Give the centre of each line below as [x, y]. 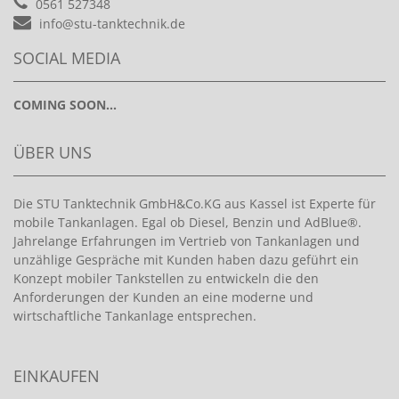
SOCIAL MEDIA [67, 57]
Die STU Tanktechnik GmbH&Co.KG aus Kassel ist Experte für [195, 203]
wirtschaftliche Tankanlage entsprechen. [135, 315]
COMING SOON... [65, 104]
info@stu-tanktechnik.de [112, 23]
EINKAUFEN [57, 375]
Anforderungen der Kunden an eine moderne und [163, 297]
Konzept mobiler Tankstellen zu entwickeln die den [166, 278]
